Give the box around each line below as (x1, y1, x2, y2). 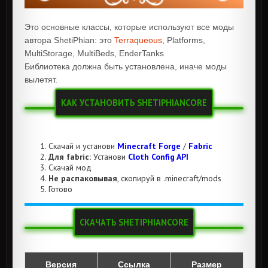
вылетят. (25, 75, 57, 84)
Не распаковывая (48, 173, 117, 184)
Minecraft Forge (117, 141, 181, 152)
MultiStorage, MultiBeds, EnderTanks (25, 48, 164, 58)
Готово (48, 184, 72, 195)
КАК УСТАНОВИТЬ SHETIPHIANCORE (61, 96, 207, 108)
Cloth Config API (128, 151, 188, 163)
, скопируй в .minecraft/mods (117, 173, 221, 184)
